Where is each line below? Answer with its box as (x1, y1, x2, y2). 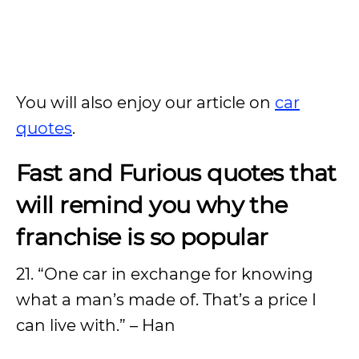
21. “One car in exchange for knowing (16, 264, 313, 284)
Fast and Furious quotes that (16, 159, 337, 187)
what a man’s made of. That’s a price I (16, 290, 317, 309)
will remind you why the (16, 191, 288, 219)
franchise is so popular (16, 223, 268, 251)
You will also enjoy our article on (16, 93, 275, 112)
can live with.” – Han (16, 316, 175, 335)
